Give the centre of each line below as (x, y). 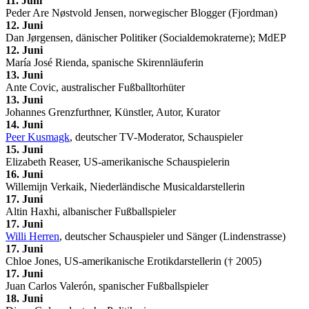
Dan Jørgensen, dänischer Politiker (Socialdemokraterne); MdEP (146, 37)
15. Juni (24, 149)
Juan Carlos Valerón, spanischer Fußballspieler (107, 286)
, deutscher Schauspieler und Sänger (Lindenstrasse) (172, 236)
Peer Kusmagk (38, 137)
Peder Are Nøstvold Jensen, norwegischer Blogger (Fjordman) (141, 12)
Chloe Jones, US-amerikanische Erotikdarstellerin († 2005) (133, 261)
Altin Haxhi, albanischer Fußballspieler (91, 211)
